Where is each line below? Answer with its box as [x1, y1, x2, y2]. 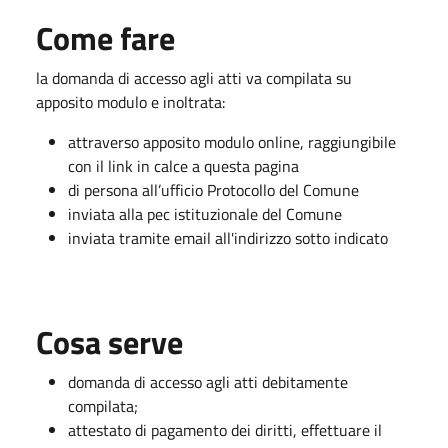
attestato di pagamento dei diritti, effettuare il [68, 417, 382, 442]
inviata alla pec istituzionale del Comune [68, 201, 342, 226]
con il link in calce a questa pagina [68, 153, 299, 178]
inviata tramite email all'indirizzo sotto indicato [68, 225, 388, 250]
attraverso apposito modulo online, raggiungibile [68, 129, 396, 154]
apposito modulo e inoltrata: [36, 89, 225, 114]
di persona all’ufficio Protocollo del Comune [68, 177, 359, 202]
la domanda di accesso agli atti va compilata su [36, 65, 352, 90]
